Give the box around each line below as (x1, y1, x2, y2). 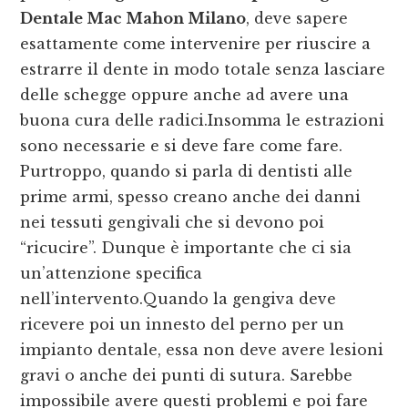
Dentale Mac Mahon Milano (20, 9, 247, 28)
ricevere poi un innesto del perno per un (20, 315, 345, 334)
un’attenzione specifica (20, 264, 203, 283)
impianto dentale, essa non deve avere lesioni (20, 341, 384, 360)
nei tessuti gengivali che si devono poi (20, 213, 325, 232)
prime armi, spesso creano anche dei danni (20, 188, 362, 207)
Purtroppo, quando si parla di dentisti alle (20, 162, 353, 181)
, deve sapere (246, 9, 349, 28)
